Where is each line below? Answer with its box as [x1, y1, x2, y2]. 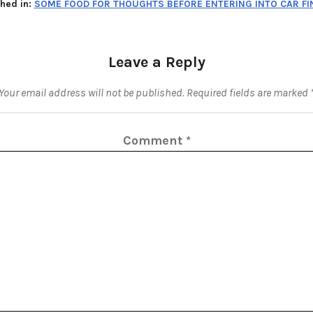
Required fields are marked [187, 85, 310, 99]
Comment [122, 132, 186, 148]
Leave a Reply [108, 52, 205, 71]
